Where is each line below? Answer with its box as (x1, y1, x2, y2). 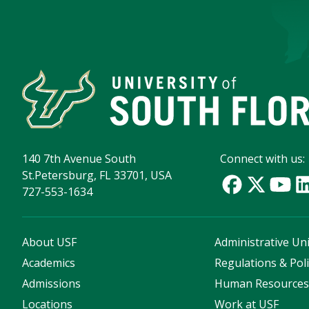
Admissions (22, 275, 81, 291)
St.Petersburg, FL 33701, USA (22, 167, 172, 183)
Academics (22, 255, 75, 270)
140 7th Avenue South (22, 150, 136, 166)
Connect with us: (220, 150, 306, 166)
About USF (22, 234, 77, 250)
